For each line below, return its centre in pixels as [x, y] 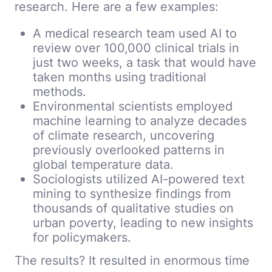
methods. [59, 92]
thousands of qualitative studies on [133, 208]
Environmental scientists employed [133, 106]
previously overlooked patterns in [129, 150]
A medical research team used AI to [135, 33]
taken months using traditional [120, 77]
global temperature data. [103, 165]
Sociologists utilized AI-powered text [139, 179]
